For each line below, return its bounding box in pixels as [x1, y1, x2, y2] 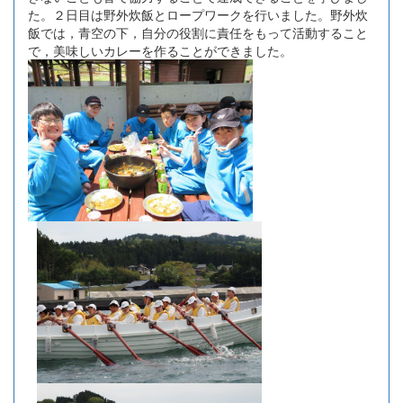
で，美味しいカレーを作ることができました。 [28, 41, 292, 60]
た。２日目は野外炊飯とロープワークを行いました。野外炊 [28, 5, 368, 24]
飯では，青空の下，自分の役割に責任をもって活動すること [28, 23, 368, 42]
